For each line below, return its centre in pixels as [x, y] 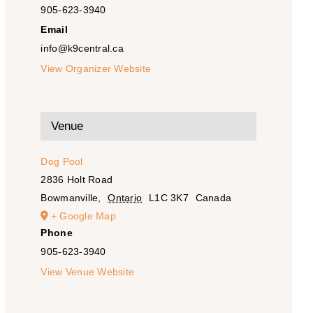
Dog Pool [62, 162]
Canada [213, 198]
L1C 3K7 [169, 198]
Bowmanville [70, 198]
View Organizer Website [96, 69]
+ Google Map [83, 216]
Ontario [125, 198]
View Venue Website [88, 272]
